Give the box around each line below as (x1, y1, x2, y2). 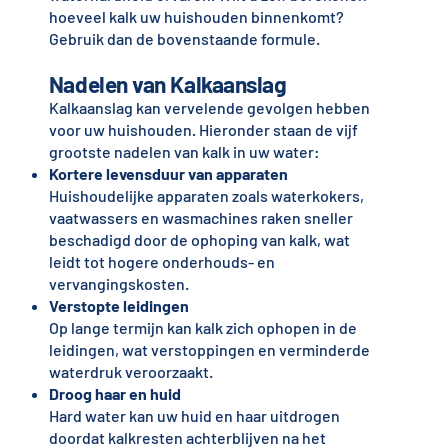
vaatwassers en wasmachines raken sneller (48, 208, 353, 228)
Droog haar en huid (48, 384, 181, 404)
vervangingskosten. (48, 274, 189, 294)
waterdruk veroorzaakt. (48, 362, 213, 382)
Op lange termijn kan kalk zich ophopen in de (48, 318, 357, 338)
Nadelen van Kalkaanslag (48, 70, 287, 99)
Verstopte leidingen (48, 296, 189, 316)
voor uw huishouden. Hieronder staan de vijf (48, 120, 358, 140)
